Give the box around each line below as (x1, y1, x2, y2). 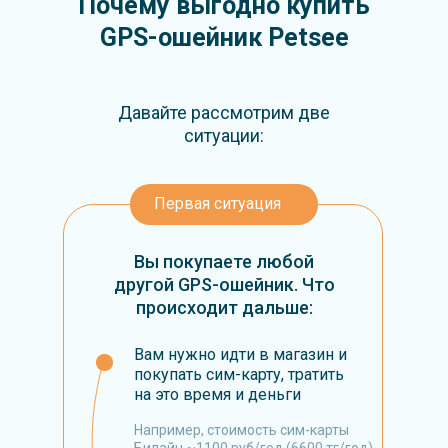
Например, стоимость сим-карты (134, 422, 349, 438)
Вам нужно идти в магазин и (134, 345, 347, 364)
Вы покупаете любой (134, 251, 314, 272)
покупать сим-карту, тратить (134, 365, 344, 384)
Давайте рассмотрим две (118, 102, 330, 123)
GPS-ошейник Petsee (99, 23, 349, 52)
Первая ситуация (154, 194, 281, 213)
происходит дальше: (135, 297, 313, 318)
